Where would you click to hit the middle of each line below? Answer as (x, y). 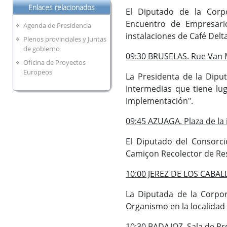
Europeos (38, 72)
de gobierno (42, 49)
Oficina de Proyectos (55, 62)
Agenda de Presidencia (58, 26)
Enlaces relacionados (62, 7)
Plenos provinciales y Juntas (65, 39)
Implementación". (160, 101)
